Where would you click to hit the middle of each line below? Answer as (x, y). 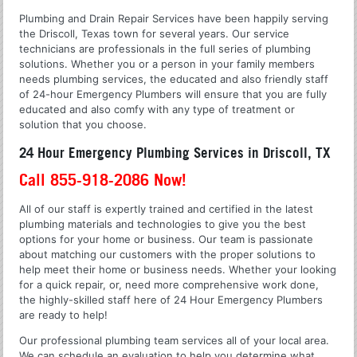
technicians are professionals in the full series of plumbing (165, 48)
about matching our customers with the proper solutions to (168, 255)
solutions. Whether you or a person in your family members (167, 63)
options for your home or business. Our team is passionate (167, 239)
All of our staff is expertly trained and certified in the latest (167, 209)
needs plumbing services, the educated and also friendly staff (174, 78)
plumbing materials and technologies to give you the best (163, 224)
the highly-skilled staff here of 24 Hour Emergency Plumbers (171, 300)
